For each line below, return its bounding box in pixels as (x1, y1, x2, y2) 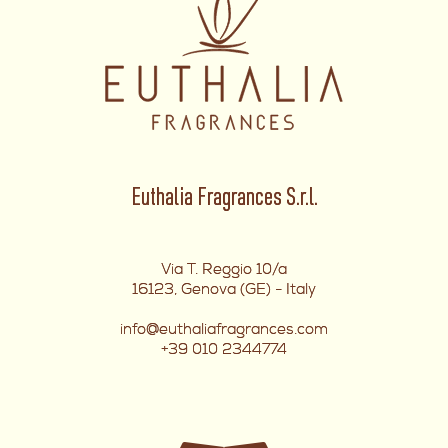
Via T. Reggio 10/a (161, 260, 287, 280)
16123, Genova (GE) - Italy (132, 280, 316, 300)
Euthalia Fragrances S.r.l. (130, 187, 318, 213)
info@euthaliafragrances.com (120, 320, 328, 340)
